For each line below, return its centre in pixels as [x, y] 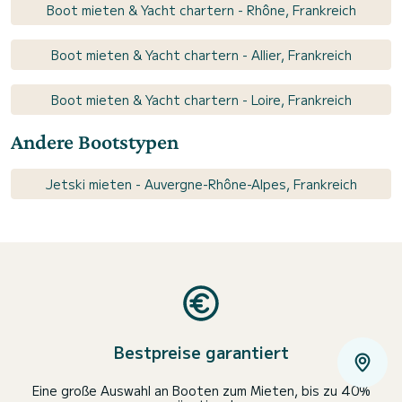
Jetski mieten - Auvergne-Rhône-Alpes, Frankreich [201, 184]
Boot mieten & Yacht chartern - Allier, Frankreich [201, 54]
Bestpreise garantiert [201, 351]
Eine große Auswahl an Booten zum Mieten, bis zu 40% [201, 390]
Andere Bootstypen [95, 141]
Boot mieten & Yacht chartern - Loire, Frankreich [201, 99]
